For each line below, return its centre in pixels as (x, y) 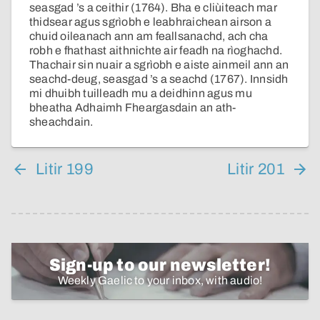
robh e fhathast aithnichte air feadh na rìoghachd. (156, 51)
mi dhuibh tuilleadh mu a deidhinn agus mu (141, 94)
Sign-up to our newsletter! (160, 265)
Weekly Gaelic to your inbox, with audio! (160, 281)
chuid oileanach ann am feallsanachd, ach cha (149, 36)
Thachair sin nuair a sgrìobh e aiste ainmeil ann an (159, 65)
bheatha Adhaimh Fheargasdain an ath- (133, 108)
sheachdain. (61, 122)
